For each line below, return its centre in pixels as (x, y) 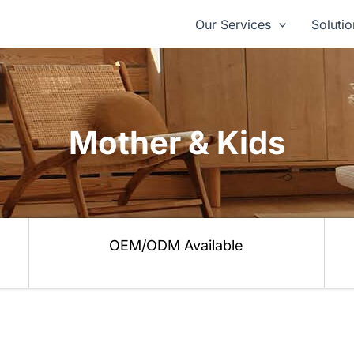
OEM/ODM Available (177, 245)
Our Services (233, 24)
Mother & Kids (177, 143)
